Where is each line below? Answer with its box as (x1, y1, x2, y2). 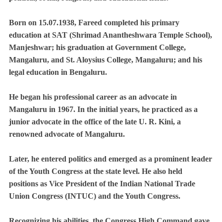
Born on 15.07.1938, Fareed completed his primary (9, 18, 179, 27)
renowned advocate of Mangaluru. (9, 129, 125, 138)
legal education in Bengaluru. (9, 67, 107, 76)
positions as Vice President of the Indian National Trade (9, 179, 195, 188)
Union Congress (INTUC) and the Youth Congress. (9, 191, 180, 200)
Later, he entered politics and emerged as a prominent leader (9, 154, 212, 163)
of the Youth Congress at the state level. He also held (9, 166, 182, 175)
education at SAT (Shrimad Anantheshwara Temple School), (9, 30, 212, 39)
